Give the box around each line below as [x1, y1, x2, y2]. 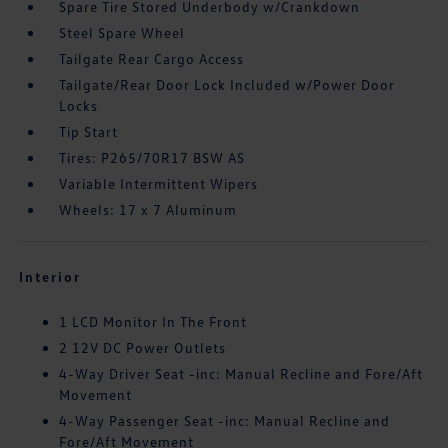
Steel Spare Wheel [59, 24, 186, 42]
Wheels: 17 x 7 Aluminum [59, 201, 238, 219]
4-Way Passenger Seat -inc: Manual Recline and [59, 412, 391, 430]
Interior [19, 268, 82, 286]
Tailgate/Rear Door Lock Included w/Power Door [59, 76, 396, 94]
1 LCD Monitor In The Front [59, 313, 248, 331]
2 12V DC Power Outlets [59, 339, 227, 357]
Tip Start [59, 123, 119, 141]
